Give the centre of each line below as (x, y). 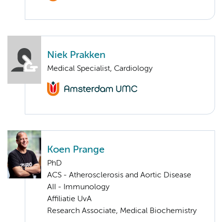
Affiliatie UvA (69, 199)
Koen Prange (76, 150)
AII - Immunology (78, 188)
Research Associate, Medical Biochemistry (122, 211)
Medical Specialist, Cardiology (100, 69)
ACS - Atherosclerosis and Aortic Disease (119, 176)
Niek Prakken (76, 55)
